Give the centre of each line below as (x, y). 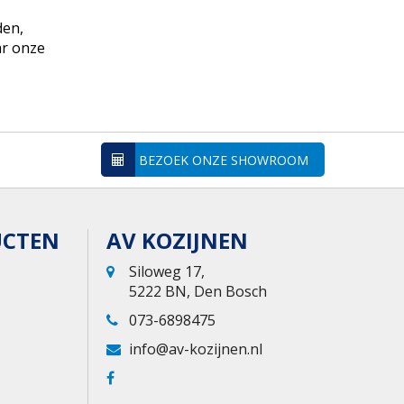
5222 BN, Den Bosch (198, 291)
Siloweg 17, (167, 271)
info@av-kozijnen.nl (196, 349)
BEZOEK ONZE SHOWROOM (222, 160)
